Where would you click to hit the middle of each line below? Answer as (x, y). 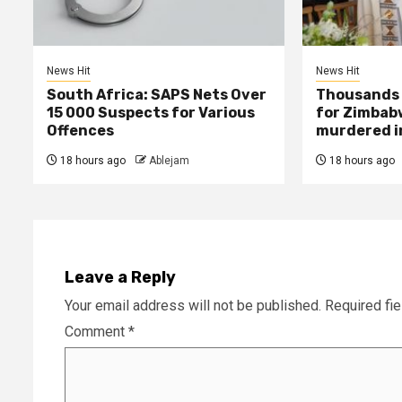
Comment (96, 332)
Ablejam (169, 161)
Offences (80, 131)
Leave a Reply (120, 278)
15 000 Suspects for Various (151, 113)
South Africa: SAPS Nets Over (157, 95)
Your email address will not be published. (193, 306)
